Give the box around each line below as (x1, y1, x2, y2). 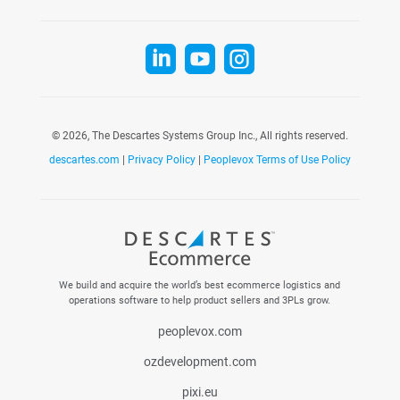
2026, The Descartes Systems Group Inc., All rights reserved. (59, 129, 348, 142)
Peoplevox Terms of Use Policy (203, 153, 351, 166)
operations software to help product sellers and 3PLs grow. (69, 294, 331, 306)
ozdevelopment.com (143, 354, 256, 370)
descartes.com (48, 153, 122, 166)
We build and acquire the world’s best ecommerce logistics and (59, 279, 341, 291)
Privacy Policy (127, 153, 196, 166)
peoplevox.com (157, 323, 242, 339)
